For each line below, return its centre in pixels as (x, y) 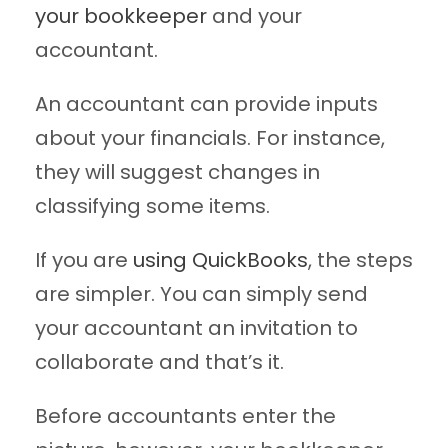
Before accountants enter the (185, 416)
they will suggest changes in (177, 172)
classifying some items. (152, 206)
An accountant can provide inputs (206, 104)
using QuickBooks (220, 260)
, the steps (360, 260)
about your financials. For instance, (210, 138)
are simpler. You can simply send (201, 294)
